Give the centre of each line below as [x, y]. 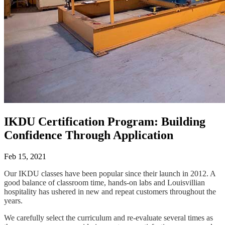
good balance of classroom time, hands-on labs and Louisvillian [104, 182]
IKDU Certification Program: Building [105, 121]
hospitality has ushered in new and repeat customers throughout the [110, 191]
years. [13, 200]
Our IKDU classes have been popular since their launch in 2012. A [110, 173]
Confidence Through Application [89, 135]
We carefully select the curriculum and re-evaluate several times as [108, 217]
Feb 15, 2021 [25, 156]
